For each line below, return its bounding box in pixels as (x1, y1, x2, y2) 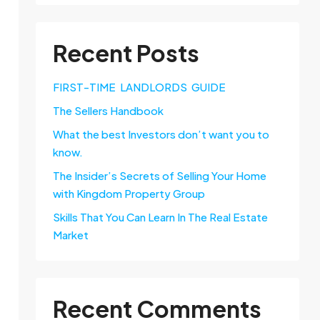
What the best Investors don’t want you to (53, 127, 269, 141)
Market (53, 228, 89, 241)
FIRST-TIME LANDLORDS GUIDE (53, 80, 226, 94)
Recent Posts (53, 39, 199, 67)
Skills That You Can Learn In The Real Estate (53, 210, 268, 224)
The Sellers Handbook (53, 104, 164, 117)
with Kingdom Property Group (53, 186, 205, 200)
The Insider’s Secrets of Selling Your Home (53, 169, 266, 182)
